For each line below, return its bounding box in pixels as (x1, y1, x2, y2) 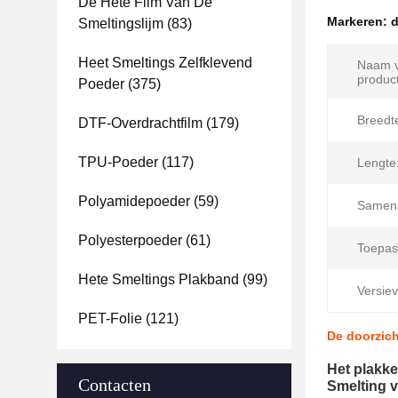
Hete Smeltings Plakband (78, 272, 239, 287)
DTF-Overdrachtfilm (78, 115, 203, 131)
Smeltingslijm (78, 16, 163, 31)
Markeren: (327, 14, 391, 28)
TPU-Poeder (78, 155, 158, 170)
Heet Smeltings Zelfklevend (78, 55, 252, 70)
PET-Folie (78, 311, 142, 326)
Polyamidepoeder (78, 194, 190, 209)
